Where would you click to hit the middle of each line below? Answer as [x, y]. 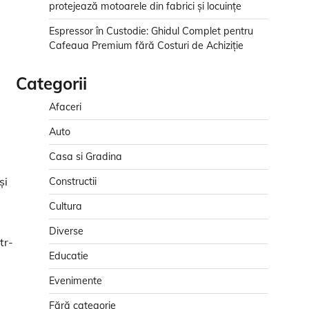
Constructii [73, 182]
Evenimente [76, 281]
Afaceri [65, 107]
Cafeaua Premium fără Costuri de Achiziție [146, 46]
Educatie [69, 256]
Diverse [66, 231]
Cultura [66, 207]
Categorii [51, 84]
